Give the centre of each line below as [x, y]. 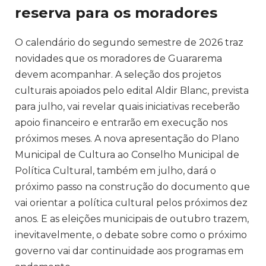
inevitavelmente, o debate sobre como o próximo [131, 235]
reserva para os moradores [116, 12]
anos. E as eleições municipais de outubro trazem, [132, 218]
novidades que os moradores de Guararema [118, 58]
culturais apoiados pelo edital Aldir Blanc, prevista [132, 90]
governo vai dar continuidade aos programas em [129, 251]
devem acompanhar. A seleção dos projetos [118, 74]
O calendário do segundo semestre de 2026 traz [129, 42]
